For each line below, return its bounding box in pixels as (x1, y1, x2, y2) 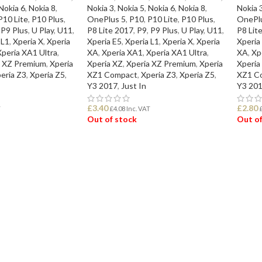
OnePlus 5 (87, 14, 126, 25)
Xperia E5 (87, 36, 122, 47)
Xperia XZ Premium (126, 58, 196, 69)
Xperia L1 (125, 36, 159, 47)
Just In (120, 81, 146, 91)
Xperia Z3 (140, 70, 176, 80)
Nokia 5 (117, 3, 144, 13)
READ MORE (94, 144, 139, 154)
